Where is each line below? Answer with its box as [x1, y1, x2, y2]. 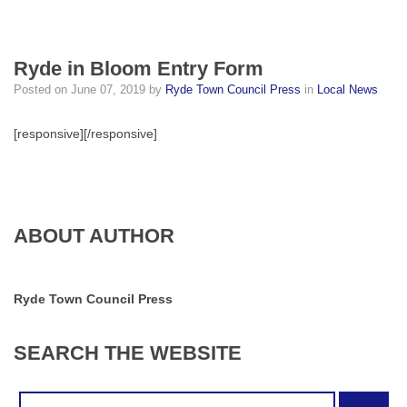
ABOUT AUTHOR [14, 224, 174, 248]
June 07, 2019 [71, 84, 145, 96]
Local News [317, 84, 378, 96]
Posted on [14, 84, 71, 96]
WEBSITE [150, 342, 242, 365]
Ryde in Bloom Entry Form [14, 57, 263, 80]
